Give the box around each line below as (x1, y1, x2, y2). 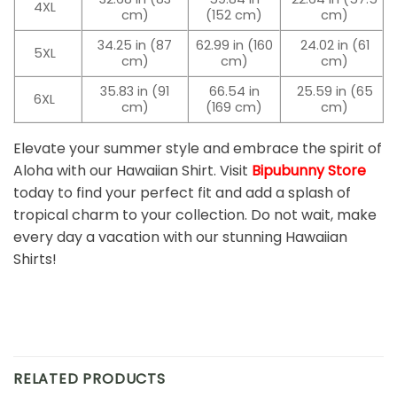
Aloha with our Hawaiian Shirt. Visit (13, 160, 252, 182)
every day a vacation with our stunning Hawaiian (13, 227, 347, 248)
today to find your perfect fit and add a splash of (13, 183, 351, 204)
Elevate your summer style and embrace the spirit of (13, 138, 382, 160)
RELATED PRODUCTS (13, 368, 166, 389)
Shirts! (13, 249, 57, 270)
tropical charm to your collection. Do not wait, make (13, 205, 377, 226)
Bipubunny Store (252, 160, 366, 182)
